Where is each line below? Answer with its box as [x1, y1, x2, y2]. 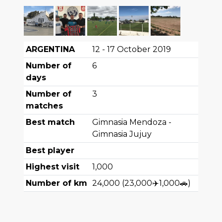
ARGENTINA [26, 45, 75, 55]
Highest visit [26, 162, 79, 172]
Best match [26, 117, 75, 127]
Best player [26, 146, 74, 156]
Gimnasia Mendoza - [92, 117, 171, 127]
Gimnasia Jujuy [92, 129, 152, 139]
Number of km [26, 178, 87, 188]
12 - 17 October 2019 [92, 45, 171, 55]
